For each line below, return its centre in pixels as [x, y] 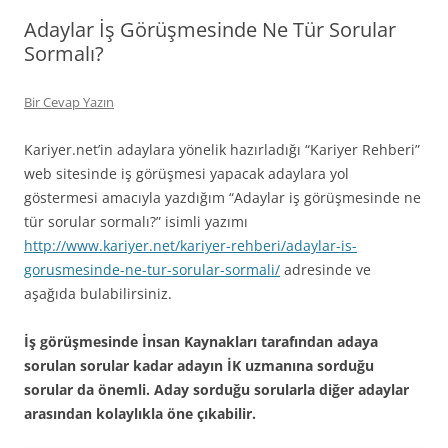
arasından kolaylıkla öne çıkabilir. [140, 414]
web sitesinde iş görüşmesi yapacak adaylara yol [186, 174]
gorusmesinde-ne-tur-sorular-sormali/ [152, 270]
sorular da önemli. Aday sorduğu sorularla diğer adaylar [216, 390]
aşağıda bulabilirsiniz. [98, 294]
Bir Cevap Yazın [69, 102]
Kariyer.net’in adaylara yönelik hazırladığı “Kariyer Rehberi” [222, 150]
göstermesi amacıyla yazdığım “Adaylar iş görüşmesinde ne [222, 198]
